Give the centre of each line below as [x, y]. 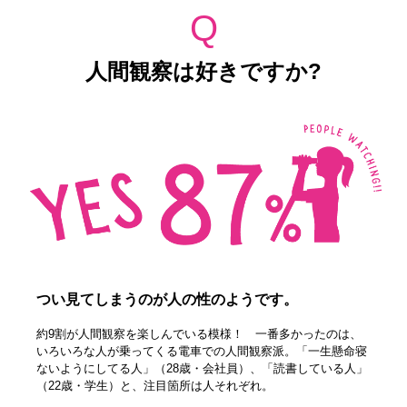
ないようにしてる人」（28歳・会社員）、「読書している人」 [203, 369]
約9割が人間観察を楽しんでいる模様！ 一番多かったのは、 [199, 334]
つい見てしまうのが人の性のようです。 [168, 300]
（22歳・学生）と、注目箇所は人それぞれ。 [155, 386]
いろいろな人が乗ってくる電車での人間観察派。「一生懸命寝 [202, 352]
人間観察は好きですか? [203, 71]
